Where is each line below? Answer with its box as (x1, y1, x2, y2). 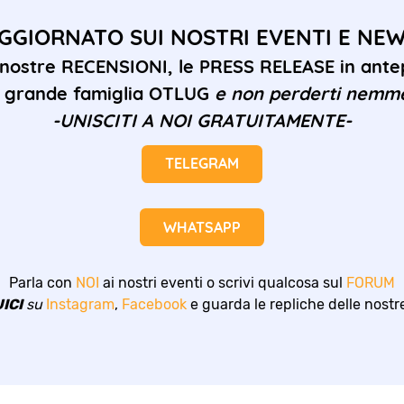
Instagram (46, 295, 115, 313)
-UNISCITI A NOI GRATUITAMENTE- (52, 108, 352, 132)
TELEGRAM (165, 154, 239, 173)
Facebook (122, 295, 187, 313)
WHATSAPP (163, 217, 241, 236)
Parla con (9, 273, 76, 291)
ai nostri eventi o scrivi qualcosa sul (99, 273, 346, 291)
